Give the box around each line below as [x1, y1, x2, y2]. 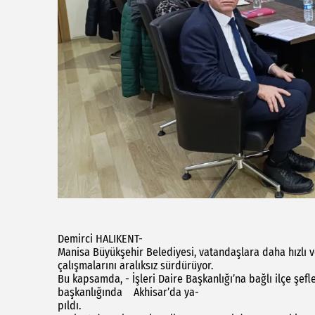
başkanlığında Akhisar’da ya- [58, 285, 199, 300]
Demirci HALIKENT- [58, 232, 143, 246]
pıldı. [58, 299, 84, 313]
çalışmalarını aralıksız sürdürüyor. [58, 259, 216, 273]
